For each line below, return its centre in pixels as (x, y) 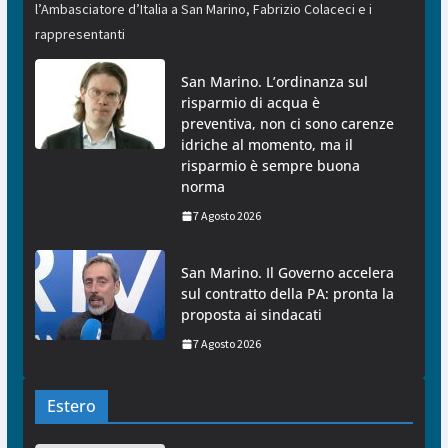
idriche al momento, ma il (266, 145)
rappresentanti (79, 34)
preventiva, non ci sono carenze (287, 124)
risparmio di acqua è (250, 103)
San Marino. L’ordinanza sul (274, 82)
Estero (71, 406)
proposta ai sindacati (251, 315)
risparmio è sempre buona (270, 166)
